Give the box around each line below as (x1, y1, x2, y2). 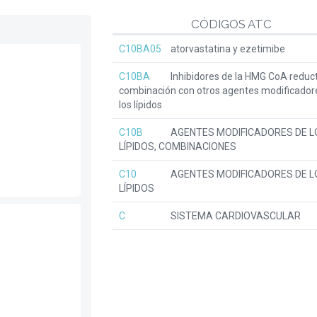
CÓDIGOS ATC (190, 17, 272, 31)
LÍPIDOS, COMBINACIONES (119, 141, 236, 152)
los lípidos (119, 99, 162, 110)
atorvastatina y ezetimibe (168, 43, 285, 54)
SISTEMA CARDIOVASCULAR (168, 210, 301, 221)
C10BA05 (119, 43, 161, 54)
